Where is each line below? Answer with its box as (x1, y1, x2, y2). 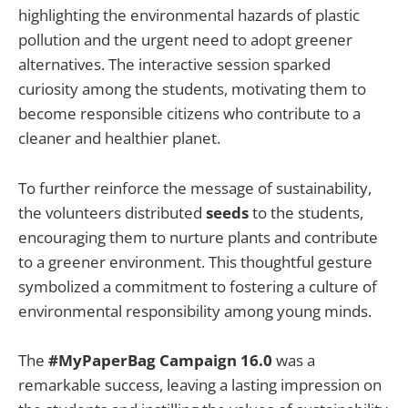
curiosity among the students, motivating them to (18, 78, 366, 100)
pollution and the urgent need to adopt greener (18, 29, 352, 51)
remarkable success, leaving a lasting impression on (18, 373, 382, 395)
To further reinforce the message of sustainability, (18, 177, 372, 199)
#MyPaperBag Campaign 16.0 (48, 349, 272, 371)
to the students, (249, 201, 363, 223)
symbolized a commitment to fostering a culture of (18, 275, 377, 297)
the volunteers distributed (18, 201, 206, 223)
